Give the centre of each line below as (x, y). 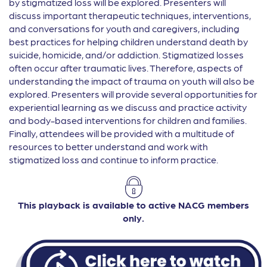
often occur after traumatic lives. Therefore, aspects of (126, 68)
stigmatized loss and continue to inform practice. (114, 160)
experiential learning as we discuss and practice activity (128, 107)
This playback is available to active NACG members (133, 205)
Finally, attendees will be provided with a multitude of (122, 133)
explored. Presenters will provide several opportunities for (133, 94)
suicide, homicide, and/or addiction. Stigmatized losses (126, 55)
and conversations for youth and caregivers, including (124, 29)
